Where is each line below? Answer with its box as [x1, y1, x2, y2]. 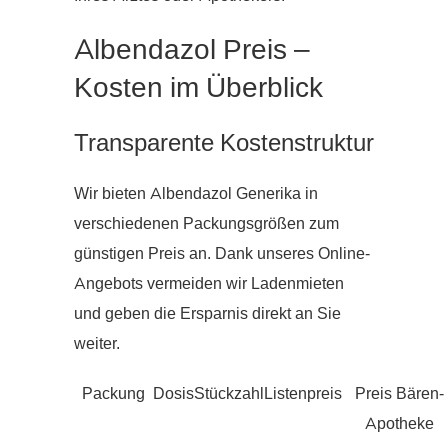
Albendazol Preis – [74, 30, 310, 69]
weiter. [74, 332, 120, 355]
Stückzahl [194, 382, 264, 405]
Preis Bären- [354, 382, 444, 405]
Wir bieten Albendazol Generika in [74, 182, 318, 205]
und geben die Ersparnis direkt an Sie [74, 302, 341, 325]
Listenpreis [264, 382, 342, 405]
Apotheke [364, 412, 434, 435]
